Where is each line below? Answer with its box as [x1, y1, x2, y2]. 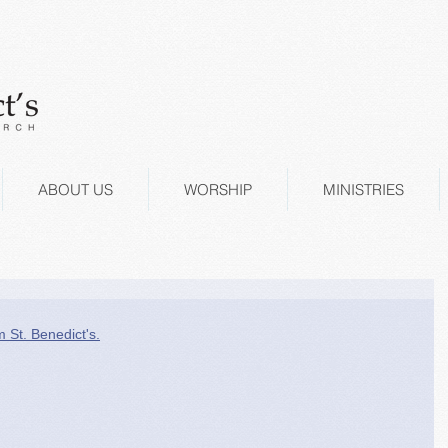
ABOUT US [38, 180, 113, 199]
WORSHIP [184, 180, 252, 199]
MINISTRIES [323, 180, 404, 199]
